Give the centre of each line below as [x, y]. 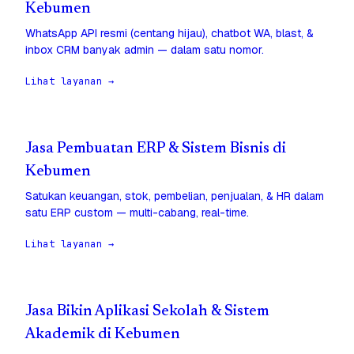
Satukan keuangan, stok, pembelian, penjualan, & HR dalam [175, 196]
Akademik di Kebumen [103, 335]
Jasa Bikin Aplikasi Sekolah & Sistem [147, 312]
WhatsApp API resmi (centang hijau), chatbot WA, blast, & [169, 34]
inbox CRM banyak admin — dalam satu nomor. [145, 50]
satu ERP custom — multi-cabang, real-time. [137, 213]
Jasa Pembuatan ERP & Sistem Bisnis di [156, 149]
